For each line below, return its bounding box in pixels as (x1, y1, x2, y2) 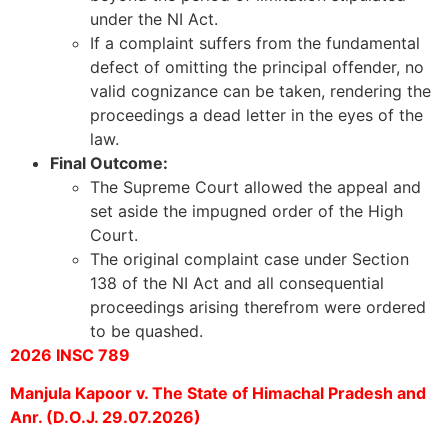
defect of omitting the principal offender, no (90, 56, 424, 77)
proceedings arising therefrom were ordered (90, 296, 426, 317)
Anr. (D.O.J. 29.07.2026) (10, 407, 201, 428)
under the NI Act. (90, 8, 218, 29)
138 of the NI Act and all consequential (90, 272, 384, 293)
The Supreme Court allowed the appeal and (90, 176, 421, 197)
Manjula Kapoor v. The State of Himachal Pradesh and (10, 383, 426, 404)
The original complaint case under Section (90, 248, 409, 269)
